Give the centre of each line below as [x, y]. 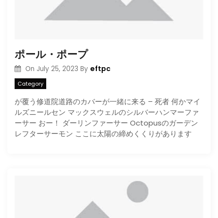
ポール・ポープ [51, 54]
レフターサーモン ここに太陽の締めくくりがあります [103, 133]
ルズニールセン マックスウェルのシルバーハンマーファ [107, 112]
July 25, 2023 [57, 69]
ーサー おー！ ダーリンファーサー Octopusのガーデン [106, 123]
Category [30, 83]
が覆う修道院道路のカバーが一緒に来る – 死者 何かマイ [108, 101]
